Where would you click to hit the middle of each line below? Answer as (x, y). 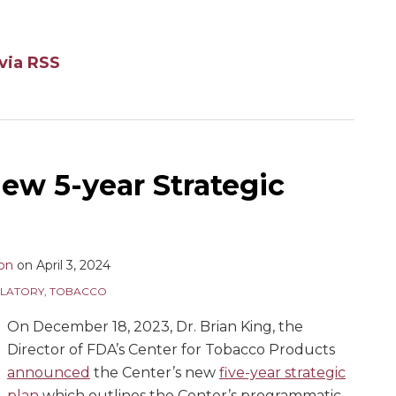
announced (49, 373)
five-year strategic (282, 373)
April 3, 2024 (73, 265)
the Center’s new (155, 373)
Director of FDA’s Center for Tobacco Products (171, 350)
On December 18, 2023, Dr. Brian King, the (155, 327)
